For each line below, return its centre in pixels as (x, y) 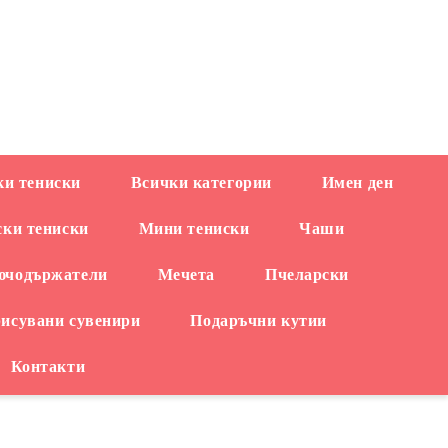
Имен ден (357, 182)
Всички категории (201, 182)
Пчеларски (307, 274)
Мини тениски (194, 228)
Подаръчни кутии (258, 320)
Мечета (186, 274)
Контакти (48, 366)
